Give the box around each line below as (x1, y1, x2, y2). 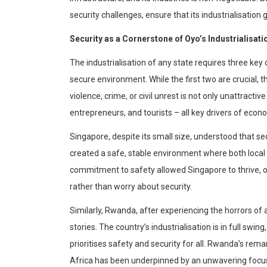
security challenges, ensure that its (70, 10, 201, 20)
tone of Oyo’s (155, 34, 208, 44)
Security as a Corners (70, 34, 155, 44)
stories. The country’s (70, 222, 151, 232)
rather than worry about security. (70, 182, 192, 192)
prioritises (70, 239, 107, 249)
